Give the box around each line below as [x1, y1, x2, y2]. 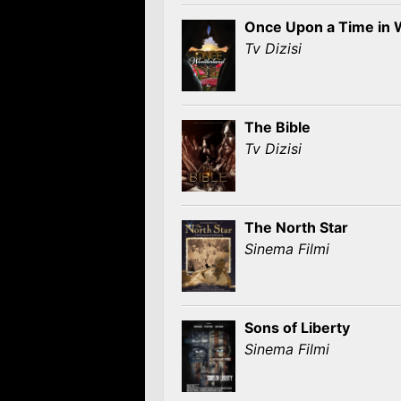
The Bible [244, 118, 311, 136]
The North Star [244, 218, 348, 236]
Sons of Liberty [244, 319, 350, 337]
